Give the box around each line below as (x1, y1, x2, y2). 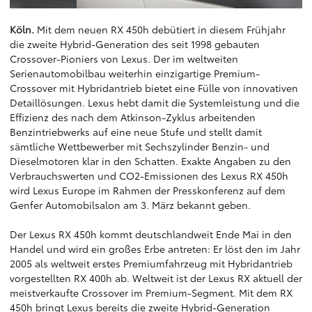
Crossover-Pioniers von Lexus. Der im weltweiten (10, 52, 238, 65)
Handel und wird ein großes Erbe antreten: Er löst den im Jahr (10, 242, 300, 256)
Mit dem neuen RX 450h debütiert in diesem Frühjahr (34, 22, 286, 36)
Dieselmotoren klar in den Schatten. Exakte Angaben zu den (10, 154, 291, 168)
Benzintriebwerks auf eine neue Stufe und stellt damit (10, 125, 262, 139)
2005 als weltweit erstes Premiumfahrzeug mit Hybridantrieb (10, 256, 292, 270)
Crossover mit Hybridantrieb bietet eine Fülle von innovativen (10, 81, 298, 95)
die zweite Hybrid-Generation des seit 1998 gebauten (10, 37, 260, 51)
